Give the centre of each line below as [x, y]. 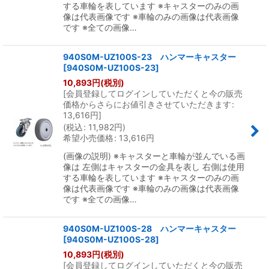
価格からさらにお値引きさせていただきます [147, 104]
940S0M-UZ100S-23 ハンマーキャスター [150, 57]
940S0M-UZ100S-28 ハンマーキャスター [150, 228]
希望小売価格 [88, 138]
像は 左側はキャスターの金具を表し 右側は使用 [154, 167]
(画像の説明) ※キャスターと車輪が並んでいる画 [154, 156]
